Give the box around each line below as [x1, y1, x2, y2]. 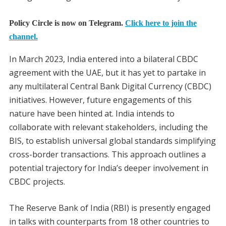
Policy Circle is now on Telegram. [9, 19, 125, 28]
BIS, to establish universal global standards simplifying [9, 135, 216, 146]
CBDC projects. [9, 176, 65, 187]
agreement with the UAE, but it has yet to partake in [9, 67, 206, 78]
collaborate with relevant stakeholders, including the [9, 121, 208, 133]
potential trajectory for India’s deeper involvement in [9, 162, 208, 174]
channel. [9, 32, 38, 41]
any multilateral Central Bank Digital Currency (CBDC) [9, 80, 211, 92]
